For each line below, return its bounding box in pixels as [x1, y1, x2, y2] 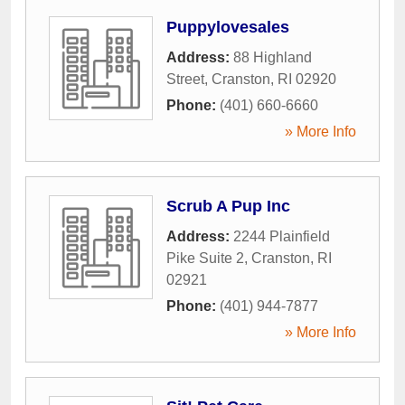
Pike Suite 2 [166, 250, 244, 266]
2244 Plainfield [233, 228, 330, 244]
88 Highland [233, 49, 312, 65]
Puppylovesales [166, 17, 289, 36]
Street [166, 71, 204, 87]
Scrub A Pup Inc [166, 196, 290, 215]
